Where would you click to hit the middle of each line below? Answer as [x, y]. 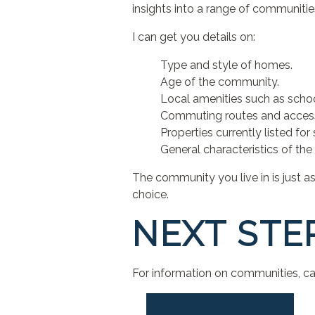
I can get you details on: [194, 37]
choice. [151, 194]
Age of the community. [220, 82]
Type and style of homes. [227, 65]
